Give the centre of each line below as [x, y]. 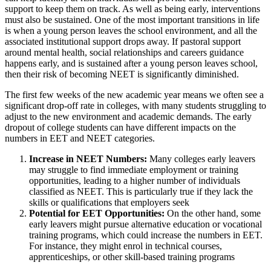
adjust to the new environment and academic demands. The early [128, 117]
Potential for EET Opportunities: [97, 214]
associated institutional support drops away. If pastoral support [123, 42]
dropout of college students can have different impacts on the [120, 128]
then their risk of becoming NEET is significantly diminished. [126, 74]
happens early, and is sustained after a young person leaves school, [131, 64]
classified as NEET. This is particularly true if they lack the [141, 192]
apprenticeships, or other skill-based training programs [132, 257]
